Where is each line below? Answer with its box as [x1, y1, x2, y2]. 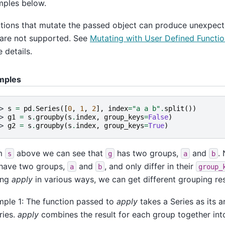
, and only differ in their [104, 161, 196, 171]
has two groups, [115, 148, 181, 158]
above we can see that [14, 148, 105, 158]
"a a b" [132, 104, 160, 113]
